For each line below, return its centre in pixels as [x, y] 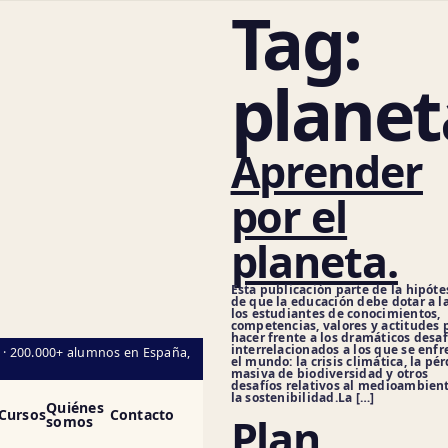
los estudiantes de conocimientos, [335, 313]
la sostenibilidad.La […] [302, 397]
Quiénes [75, 407]
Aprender [326, 171]
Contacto [142, 414]
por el [289, 216]
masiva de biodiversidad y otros [329, 373]
